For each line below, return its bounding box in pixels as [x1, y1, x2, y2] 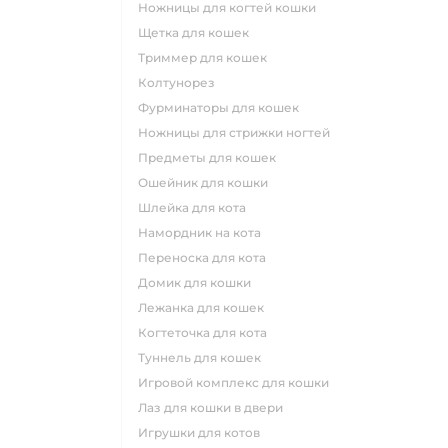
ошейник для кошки [148, 174, 268, 190]
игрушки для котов [148, 424, 260, 440]
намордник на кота [148, 224, 261, 240]
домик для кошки [148, 274, 251, 290]
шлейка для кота [151, 199, 246, 215]
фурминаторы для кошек [149, 99, 299, 115]
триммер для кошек [145, 49, 267, 65]
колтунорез [147, 74, 215, 90]
